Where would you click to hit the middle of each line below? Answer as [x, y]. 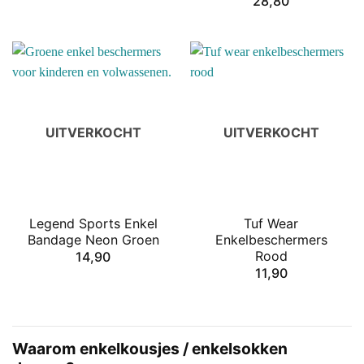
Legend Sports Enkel [93, 224]
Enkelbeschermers [271, 240]
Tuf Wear [271, 224]
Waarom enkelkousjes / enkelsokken [150, 349]
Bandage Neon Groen [93, 240]
